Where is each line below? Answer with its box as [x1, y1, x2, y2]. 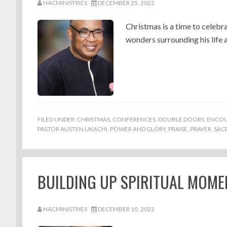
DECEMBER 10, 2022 [98, 205, 155, 213]
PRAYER [190, 125, 211, 133]
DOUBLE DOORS [158, 116, 204, 123]
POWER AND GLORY [110, 125, 166, 133]
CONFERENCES [112, 116, 156, 123]
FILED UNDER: [37, 116, 77, 123]
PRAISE [168, 125, 187, 133]
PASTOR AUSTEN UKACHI [37, 125, 107, 133]
